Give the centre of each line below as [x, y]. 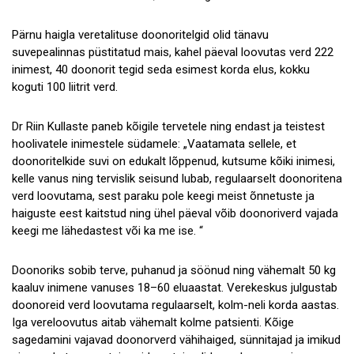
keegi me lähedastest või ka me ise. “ [107, 231]
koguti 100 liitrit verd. [65, 87]
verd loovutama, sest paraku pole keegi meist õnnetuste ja [163, 196]
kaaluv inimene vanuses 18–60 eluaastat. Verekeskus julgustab [175, 288]
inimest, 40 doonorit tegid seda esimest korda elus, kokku [161, 69]
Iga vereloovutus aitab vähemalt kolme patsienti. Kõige [153, 323]
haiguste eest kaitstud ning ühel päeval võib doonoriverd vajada [175, 214]
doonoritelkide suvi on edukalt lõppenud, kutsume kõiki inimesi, [173, 162]
